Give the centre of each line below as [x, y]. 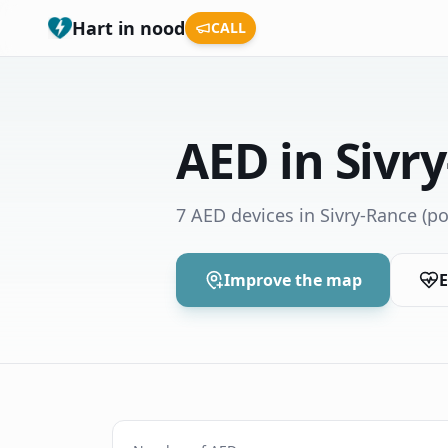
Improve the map [293, 280]
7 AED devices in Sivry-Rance [296, 215]
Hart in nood [128, 28]
